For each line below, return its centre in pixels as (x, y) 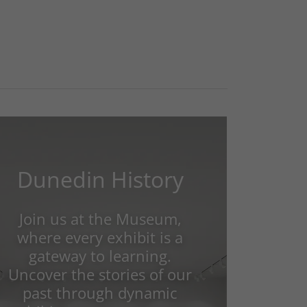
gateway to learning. (100, 256)
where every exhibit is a (100, 237)
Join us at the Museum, (100, 219)
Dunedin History (100, 179)
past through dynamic (100, 293)
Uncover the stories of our (100, 274)
